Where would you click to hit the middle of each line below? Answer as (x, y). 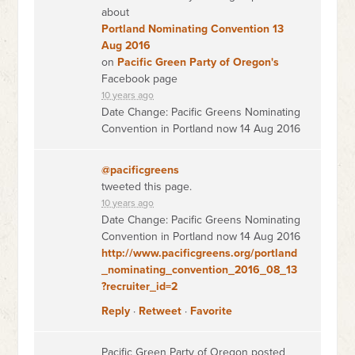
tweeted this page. (147, 187)
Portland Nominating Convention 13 (193, 29)
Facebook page (140, 79)
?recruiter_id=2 (140, 286)
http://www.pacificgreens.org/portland (200, 253)
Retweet (160, 311)
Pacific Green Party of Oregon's (198, 62)
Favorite (212, 311)
